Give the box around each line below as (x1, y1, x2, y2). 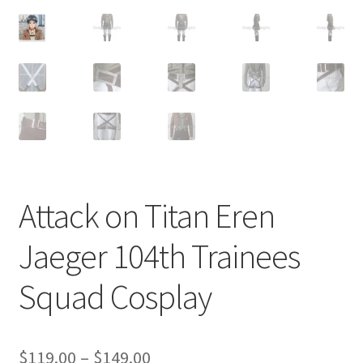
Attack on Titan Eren (18, 194, 275, 237)
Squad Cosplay (18, 275, 211, 318)
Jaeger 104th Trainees (18, 234, 300, 277)
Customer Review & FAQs (18, 11, 156, 28)
